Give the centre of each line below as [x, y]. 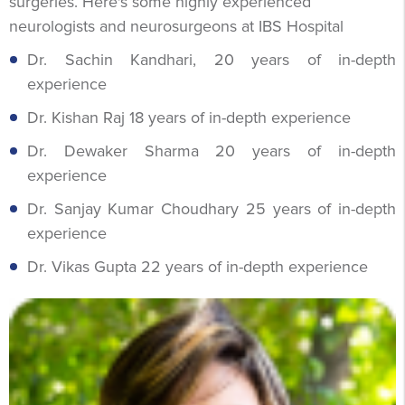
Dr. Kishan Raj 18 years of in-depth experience [189, 117]
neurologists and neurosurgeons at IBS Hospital [176, 26]
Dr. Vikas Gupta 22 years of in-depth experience [198, 266]
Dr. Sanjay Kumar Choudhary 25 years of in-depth [212, 208]
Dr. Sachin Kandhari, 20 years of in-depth [212, 59]
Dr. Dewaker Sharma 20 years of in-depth [212, 151]
